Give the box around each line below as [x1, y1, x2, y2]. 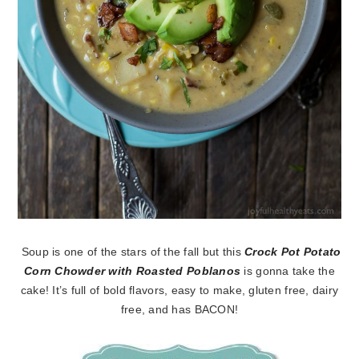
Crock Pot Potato [244, 245, 341, 258]
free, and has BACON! [120, 303, 239, 316]
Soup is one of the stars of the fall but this [18, 245, 245, 258]
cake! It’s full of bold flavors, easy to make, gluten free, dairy [20, 284, 339, 296]
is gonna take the [240, 264, 336, 277]
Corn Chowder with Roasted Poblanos [23, 264, 241, 277]
